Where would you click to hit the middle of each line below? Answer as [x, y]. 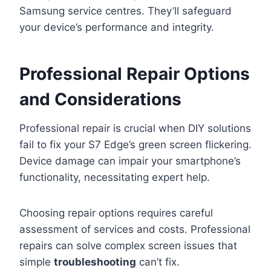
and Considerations [100, 100]
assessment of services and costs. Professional [135, 230]
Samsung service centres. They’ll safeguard [126, 11]
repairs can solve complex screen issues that [128, 246]
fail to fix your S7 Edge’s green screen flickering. [135, 145]
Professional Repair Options [135, 74]
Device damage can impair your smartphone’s [130, 161]
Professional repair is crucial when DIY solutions [135, 129]
